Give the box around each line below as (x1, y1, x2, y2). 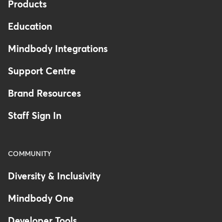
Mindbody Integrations (8, 44, 108, 54)
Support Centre (8, 66, 76, 76)
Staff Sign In (8, 111, 61, 121)
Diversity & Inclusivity (8, 171, 101, 181)
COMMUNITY (8, 150, 52, 158)
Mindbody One (8, 194, 74, 204)
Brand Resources (8, 89, 81, 99)
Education (8, 22, 52, 32)
